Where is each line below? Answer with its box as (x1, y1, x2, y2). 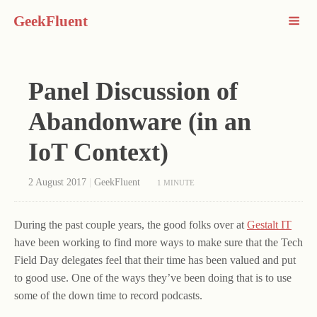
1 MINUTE (157, 178, 195, 187)
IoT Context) (28, 138, 168, 166)
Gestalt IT (247, 219, 292, 231)
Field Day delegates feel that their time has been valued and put (14, 254, 296, 266)
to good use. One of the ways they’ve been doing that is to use (14, 272, 292, 284)
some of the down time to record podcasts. (14, 289, 202, 301)
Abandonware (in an (28, 108, 251, 136)
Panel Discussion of (28, 77, 238, 105)
